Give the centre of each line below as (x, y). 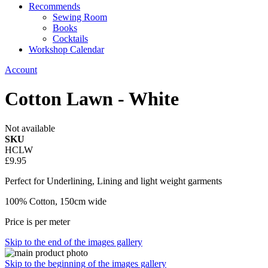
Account (21, 70)
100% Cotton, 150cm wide (56, 201)
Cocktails (70, 39)
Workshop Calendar (66, 49)
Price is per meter (37, 221)
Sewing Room (80, 17)
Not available (30, 128)
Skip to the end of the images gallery (74, 242)
